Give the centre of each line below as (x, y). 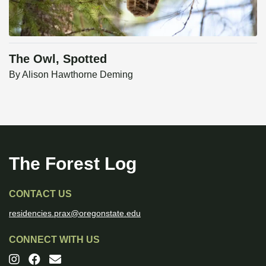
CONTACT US (40, 194)
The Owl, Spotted (58, 59)
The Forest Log (73, 163)
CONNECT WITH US (54, 239)
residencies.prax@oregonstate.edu (75, 213)
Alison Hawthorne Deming (77, 75)
